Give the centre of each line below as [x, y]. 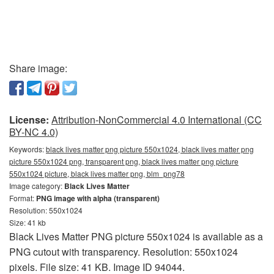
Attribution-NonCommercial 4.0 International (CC [157, 120]
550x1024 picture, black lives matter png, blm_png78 [97, 174]
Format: [23, 198]
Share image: [38, 68]
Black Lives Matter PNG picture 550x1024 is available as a [136, 237]
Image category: [37, 186]
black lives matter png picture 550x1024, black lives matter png [150, 149]
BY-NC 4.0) [34, 132]
